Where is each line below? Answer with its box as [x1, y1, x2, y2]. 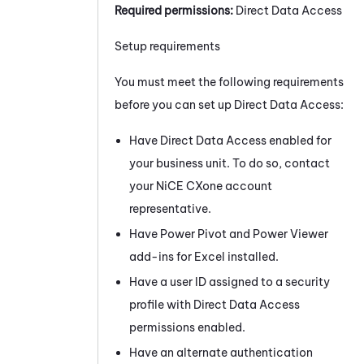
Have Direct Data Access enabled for [129, 132, 331, 148]
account [223, 178, 272, 193]
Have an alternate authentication [129, 344, 313, 360]
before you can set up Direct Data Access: [115, 97, 344, 112]
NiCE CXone [156, 178, 223, 193]
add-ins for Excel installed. [129, 249, 279, 264]
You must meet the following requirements [115, 74, 344, 89]
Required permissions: [115, 2, 233, 18]
